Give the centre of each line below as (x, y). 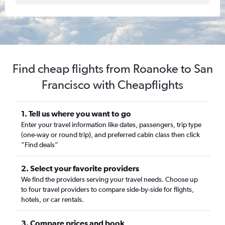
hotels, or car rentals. (52, 199)
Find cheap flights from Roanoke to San (113, 69)
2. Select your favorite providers (80, 168)
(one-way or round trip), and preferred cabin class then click (110, 135)
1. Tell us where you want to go (76, 114)
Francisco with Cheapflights (113, 85)
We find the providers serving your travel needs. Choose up (109, 179)
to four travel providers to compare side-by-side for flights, (107, 189)
